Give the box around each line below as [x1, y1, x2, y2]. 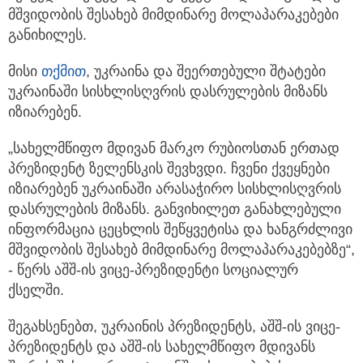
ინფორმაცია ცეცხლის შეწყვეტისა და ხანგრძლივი [8, 221, 352, 238]
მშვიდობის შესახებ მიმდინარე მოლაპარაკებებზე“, [8, 241, 355, 258]
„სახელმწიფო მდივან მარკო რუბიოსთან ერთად [8, 140, 340, 157]
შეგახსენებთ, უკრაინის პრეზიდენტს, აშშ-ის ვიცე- [8, 318, 340, 335]
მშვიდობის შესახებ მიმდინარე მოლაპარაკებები [8, 6, 339, 23]
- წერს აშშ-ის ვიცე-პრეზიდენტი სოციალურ [8, 262, 298, 279]
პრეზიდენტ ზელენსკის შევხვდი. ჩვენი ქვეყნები [8, 160, 330, 177]
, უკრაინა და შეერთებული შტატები [86, 63, 326, 80]
